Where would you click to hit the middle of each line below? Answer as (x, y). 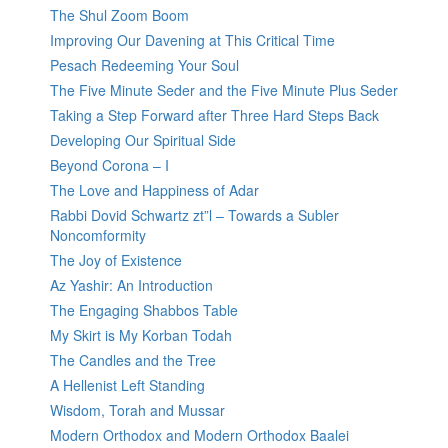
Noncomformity (98, 235)
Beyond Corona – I (109, 165)
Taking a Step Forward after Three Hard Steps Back (214, 115)
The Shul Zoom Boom (119, 15)
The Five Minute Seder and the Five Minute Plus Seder (224, 90)
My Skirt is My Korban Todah (141, 335)
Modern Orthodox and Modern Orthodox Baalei (199, 435)
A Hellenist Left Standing (127, 385)
